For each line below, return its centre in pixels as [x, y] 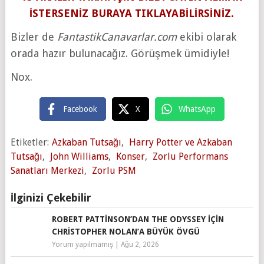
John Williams [79, 157]
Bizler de [34, 37]
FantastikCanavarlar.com [117, 37]
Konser [130, 157]
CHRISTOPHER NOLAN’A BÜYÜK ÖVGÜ [126, 232]
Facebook [80, 109]
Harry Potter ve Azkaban [180, 143]
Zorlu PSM [114, 171]
